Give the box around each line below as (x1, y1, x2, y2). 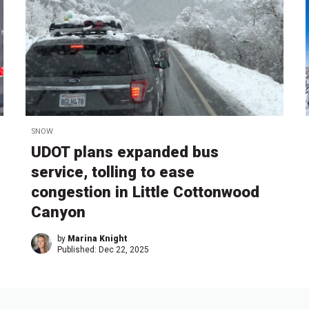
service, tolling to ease (31, 162, 195, 181)
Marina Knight (68, 233, 128, 243)
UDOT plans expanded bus (31, 142, 219, 161)
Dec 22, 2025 (99, 244, 150, 255)
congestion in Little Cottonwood (31, 182, 260, 201)
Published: (57, 244, 99, 255)
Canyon (31, 202, 86, 221)
